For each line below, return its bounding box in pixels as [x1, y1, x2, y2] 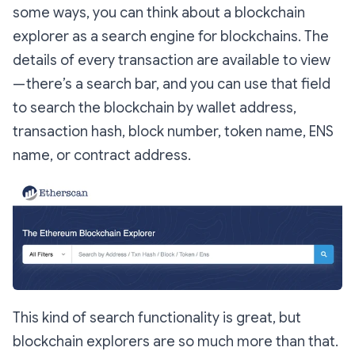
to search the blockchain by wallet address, [13, 98, 296, 116]
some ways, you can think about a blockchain [13, 3, 305, 21]
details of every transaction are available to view [13, 51, 331, 69]
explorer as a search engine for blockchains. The [13, 27, 329, 45]
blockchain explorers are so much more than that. [13, 333, 338, 351]
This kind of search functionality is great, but [13, 309, 301, 327]
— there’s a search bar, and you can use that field [13, 74, 330, 93]
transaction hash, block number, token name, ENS [13, 122, 334, 140]
